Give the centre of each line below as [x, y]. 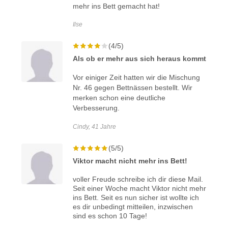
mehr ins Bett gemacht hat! [119, 6]
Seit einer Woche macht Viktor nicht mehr [140, 188]
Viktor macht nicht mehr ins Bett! [130, 161]
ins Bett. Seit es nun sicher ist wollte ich [136, 197]
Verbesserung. [96, 108]
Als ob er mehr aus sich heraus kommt [140, 58]
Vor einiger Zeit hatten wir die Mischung [137, 77]
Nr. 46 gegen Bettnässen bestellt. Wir [133, 87]
